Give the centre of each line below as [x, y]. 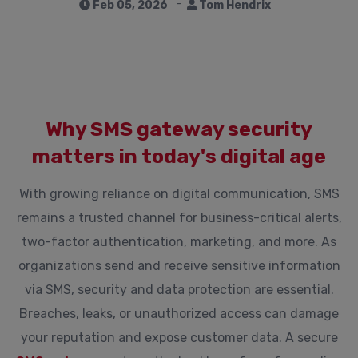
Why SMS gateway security [179, 129]
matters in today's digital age [179, 156]
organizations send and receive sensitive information [179, 266]
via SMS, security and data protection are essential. [179, 290]
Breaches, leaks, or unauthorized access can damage [179, 314]
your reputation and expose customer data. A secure [179, 338]
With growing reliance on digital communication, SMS [179, 194]
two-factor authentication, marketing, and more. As [179, 242]
